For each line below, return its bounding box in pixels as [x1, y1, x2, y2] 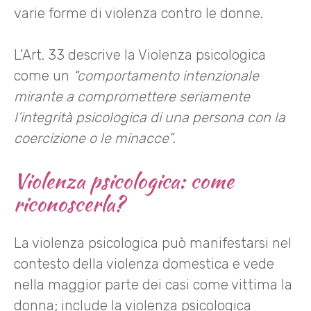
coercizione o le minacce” [14, 130, 173, 146]
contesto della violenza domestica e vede [14, 255, 274, 272]
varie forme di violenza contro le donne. [14, 5, 263, 22]
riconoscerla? [14, 188, 124, 219]
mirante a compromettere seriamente [14, 88, 250, 105]
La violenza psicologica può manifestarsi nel [14, 234, 292, 251]
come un [14, 67, 73, 84]
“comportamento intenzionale [73, 67, 259, 84]
